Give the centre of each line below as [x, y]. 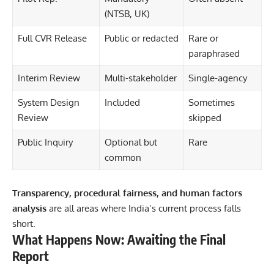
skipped [205, 117]
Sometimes [211, 102]
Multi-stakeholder [140, 78]
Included [122, 102]
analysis [29, 208]
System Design [48, 102]
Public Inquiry [45, 142]
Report [31, 256]
